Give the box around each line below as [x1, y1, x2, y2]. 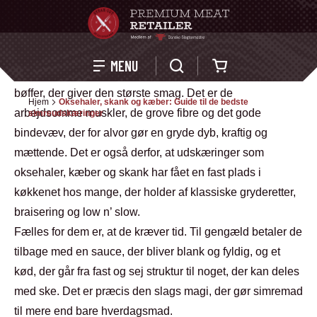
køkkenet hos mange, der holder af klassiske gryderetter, [14, 186, 296, 198]
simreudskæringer [28, 108, 103, 118]
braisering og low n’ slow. [14, 206, 140, 218]
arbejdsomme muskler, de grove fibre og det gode [14, 107, 261, 119]
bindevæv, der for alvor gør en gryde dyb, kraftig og [14, 127, 267, 139]
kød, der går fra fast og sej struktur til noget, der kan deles [14, 265, 299, 277]
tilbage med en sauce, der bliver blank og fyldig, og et [14, 246, 280, 258]
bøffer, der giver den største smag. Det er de [14, 87, 233, 99]
